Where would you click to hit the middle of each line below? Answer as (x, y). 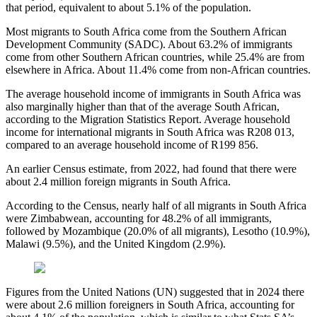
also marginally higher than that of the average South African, (143, 107)
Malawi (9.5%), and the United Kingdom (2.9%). (116, 244)
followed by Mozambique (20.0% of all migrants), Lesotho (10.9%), (158, 231)
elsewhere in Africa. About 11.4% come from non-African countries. (158, 70)
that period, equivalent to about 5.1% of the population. (128, 8)
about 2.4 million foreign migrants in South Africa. (118, 182)
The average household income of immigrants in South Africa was (153, 94)
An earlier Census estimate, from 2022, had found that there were (151, 169)
